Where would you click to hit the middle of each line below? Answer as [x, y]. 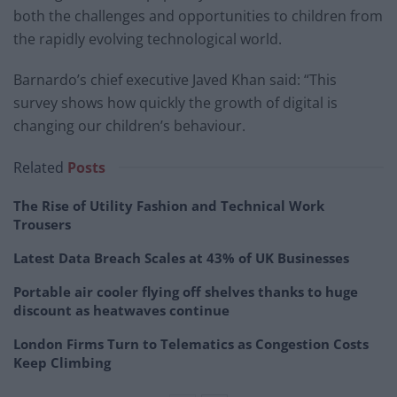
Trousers [42, 225]
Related [39, 168]
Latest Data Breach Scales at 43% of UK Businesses [181, 258]
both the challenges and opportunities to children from [198, 16]
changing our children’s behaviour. [129, 126]
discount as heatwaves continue [121, 311]
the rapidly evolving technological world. [148, 39]
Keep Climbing [62, 363]
